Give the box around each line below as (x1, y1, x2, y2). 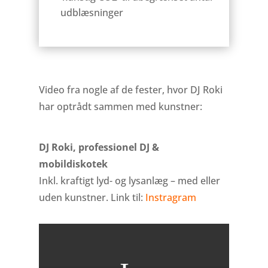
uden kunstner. (38, 191, 111, 205)
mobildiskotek (38, 157, 108, 171)
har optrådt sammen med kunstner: (38, 100, 202, 114)
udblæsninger (60, 6, 123, 20)
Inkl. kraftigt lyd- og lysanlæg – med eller (38, 174, 220, 188)
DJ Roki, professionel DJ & (38, 141, 159, 154)
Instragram (145, 191, 196, 205)
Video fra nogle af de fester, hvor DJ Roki (38, 83, 223, 97)
